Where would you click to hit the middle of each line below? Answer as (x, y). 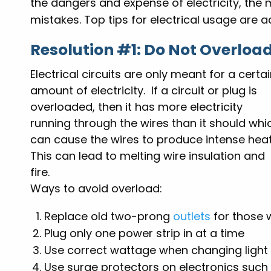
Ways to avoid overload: (96, 189)
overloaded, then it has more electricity (137, 107)
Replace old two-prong (108, 217)
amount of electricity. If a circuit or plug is (144, 91)
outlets (191, 217)
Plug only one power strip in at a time (144, 233)
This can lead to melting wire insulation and (148, 156)
